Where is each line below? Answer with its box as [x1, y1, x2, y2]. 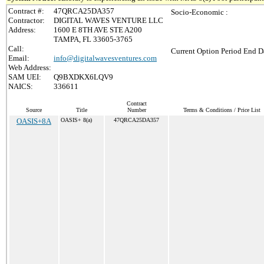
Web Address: [8, 63, 51, 72]
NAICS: [8, 82, 33, 91]
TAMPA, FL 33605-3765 [54, 35, 133, 44]
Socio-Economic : [171, 8, 228, 16]
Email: [8, 54, 29, 62]
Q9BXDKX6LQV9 [54, 72, 113, 81]
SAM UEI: [8, 72, 41, 81]
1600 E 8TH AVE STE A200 [54, 25, 142, 34]
